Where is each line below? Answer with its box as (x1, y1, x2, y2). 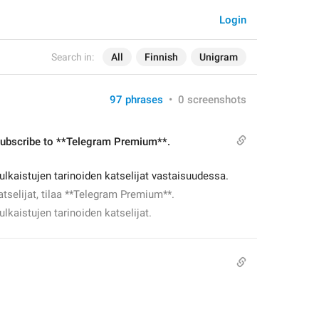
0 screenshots (178, 93, 246, 106)
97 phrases (110, 93, 163, 106)
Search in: (51, 51, 94, 63)
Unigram (199, 51, 238, 63)
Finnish (145, 51, 178, 63)
